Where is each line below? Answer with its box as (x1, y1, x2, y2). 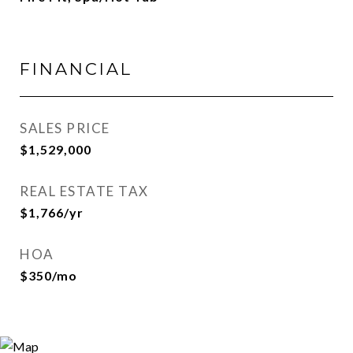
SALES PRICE (20, 120, 110, 136)
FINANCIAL (20, 59, 132, 79)
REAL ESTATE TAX (20, 183, 149, 199)
